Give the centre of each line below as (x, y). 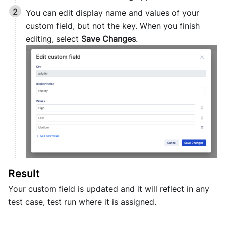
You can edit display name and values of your (113, 13)
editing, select (53, 39)
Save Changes (108, 39)
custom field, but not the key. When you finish (113, 26)
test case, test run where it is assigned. (82, 202)
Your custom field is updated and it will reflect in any (109, 189)
